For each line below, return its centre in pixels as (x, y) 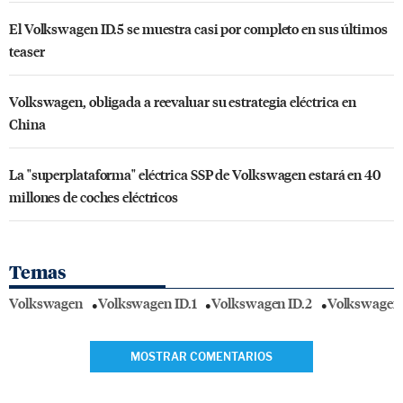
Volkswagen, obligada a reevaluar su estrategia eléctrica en (183, 101)
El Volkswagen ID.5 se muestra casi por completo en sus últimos (198, 28)
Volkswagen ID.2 (262, 303)
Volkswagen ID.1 (147, 303)
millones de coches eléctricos (94, 196)
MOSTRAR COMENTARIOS (201, 356)
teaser (27, 50)
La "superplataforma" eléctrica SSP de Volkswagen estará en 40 (195, 174)
